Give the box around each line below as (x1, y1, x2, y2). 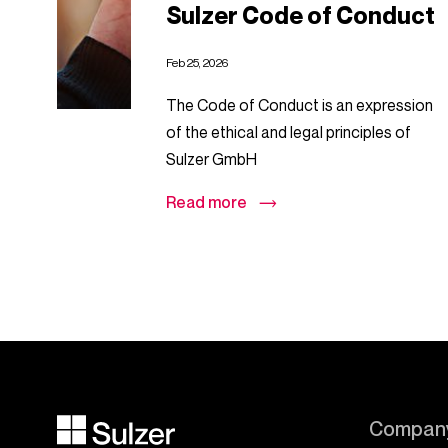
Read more (166, 192, 248, 212)
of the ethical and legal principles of (166, 122, 412, 142)
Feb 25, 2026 (166, 55, 229, 70)
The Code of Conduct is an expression (166, 95, 434, 115)
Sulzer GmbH (166, 149, 258, 169)
